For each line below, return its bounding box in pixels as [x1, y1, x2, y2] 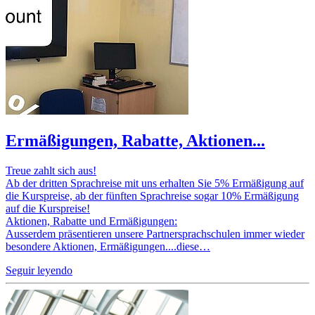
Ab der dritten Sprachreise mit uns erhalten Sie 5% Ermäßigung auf [6, 176, 304, 189]
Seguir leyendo [6, 264, 72, 276]
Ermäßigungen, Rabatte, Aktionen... [6, 131, 265, 150]
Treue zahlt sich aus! [6, 164, 96, 176]
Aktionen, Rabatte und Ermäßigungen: [6, 214, 177, 227]
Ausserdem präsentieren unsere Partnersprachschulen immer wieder [6, 227, 304, 240]
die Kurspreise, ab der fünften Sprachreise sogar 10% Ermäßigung [6, 189, 299, 202]
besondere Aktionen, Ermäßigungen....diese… [6, 240, 210, 252]
